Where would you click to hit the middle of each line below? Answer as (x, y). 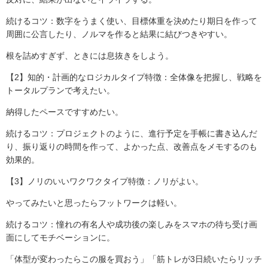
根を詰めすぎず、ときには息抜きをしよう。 (90, 56)
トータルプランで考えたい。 (60, 91)
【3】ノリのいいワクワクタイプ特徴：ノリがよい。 (105, 182)
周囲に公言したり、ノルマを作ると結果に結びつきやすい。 (119, 34)
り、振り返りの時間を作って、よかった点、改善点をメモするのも (132, 147)
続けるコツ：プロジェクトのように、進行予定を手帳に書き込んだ (132, 134)
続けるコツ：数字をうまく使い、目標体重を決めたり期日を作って (132, 21)
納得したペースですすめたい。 (65, 112)
